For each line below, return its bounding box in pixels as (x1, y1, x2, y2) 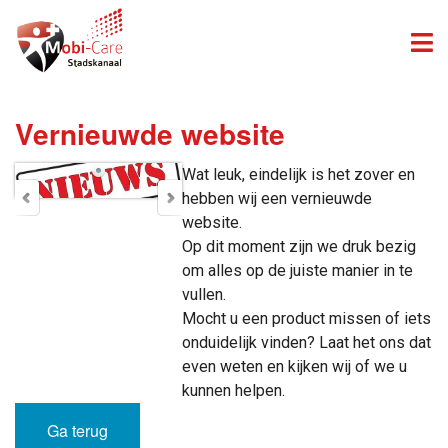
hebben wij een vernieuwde (182, 188, 373, 208)
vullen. (182, 284, 227, 304)
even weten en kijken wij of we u (182, 356, 408, 376)
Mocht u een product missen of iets (182, 308, 432, 328)
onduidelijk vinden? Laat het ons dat (182, 332, 432, 352)
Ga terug (47, 418, 108, 442)
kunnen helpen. (182, 380, 286, 400)
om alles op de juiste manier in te (182, 260, 414, 280)
